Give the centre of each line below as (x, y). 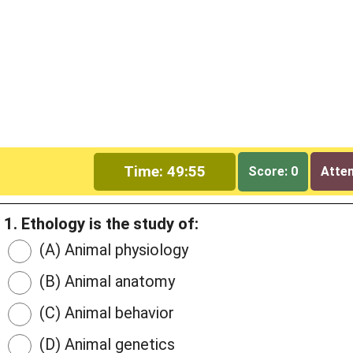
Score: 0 (273, 171)
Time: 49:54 (165, 171)
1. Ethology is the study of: (101, 224)
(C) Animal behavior (105, 313)
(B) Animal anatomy (105, 282)
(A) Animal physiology (112, 250)
